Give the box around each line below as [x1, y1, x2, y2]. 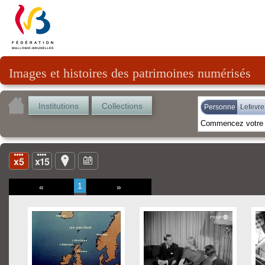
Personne [204, 103, 235, 111]
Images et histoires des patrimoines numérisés [9, 66, 251, 80]
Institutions [38, 101, 79, 111]
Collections [101, 101, 143, 111]
